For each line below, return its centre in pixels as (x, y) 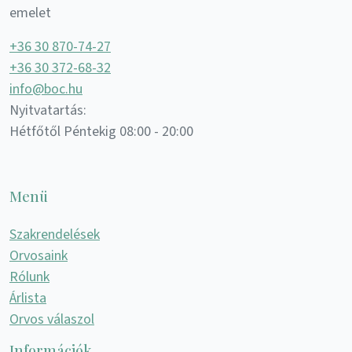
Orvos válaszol (52, 319)
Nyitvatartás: (48, 110)
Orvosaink (38, 255)
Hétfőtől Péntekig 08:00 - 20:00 (101, 131)
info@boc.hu (46, 89)
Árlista (28, 298)
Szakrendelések (55, 234)
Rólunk (29, 277)
